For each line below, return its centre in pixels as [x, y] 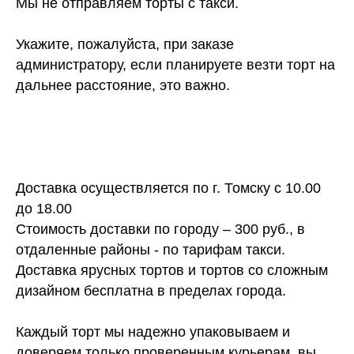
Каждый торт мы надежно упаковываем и [153, 332]
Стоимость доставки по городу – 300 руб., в [160, 230]
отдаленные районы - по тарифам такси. [151, 250]
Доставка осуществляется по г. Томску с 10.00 [168, 188]
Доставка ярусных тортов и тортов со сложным [172, 271]
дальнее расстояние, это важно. [123, 86]
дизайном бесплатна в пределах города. [151, 291]
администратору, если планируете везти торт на [175, 65]
